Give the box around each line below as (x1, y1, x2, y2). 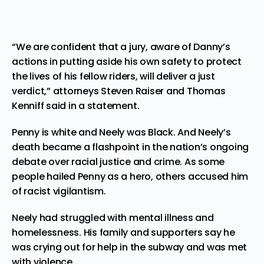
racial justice (71, 154, 131, 169)
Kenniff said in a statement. (12, 98, 140, 113)
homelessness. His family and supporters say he (12, 225, 235, 239)
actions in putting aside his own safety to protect (12, 54, 242, 68)
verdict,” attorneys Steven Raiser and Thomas (12, 84, 226, 98)
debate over (12, 154, 72, 169)
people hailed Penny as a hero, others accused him (12, 169, 249, 183)
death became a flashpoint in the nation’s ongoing (12, 140, 249, 154)
